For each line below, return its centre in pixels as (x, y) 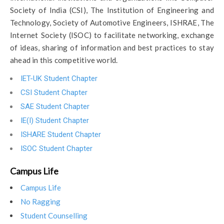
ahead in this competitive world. (64, 60)
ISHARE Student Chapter (61, 135)
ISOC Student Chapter (56, 149)
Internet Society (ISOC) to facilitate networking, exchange (112, 35)
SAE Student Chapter (55, 107)
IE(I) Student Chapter (55, 121)
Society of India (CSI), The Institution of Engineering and (112, 10)
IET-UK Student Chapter (59, 79)
